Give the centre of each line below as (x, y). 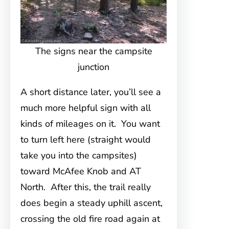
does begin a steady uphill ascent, (91, 203)
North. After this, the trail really (86, 187)
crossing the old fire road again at (90, 219)
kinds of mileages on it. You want (90, 124)
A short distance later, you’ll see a (91, 92)
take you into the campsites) (79, 155)
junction (94, 67)
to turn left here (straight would (86, 140)
